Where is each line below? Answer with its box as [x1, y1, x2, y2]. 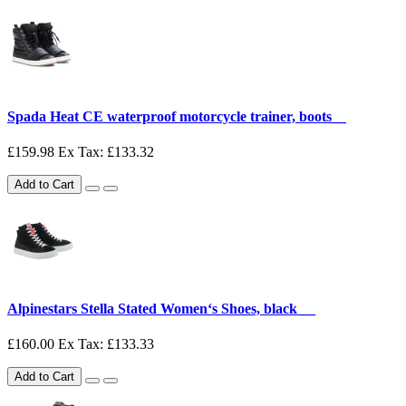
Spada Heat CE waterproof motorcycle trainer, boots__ [7, 108, 346, 124]
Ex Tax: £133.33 [58, 336, 154, 353]
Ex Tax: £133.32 [58, 143, 154, 159]
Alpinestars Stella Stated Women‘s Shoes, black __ [7, 301, 315, 317]
